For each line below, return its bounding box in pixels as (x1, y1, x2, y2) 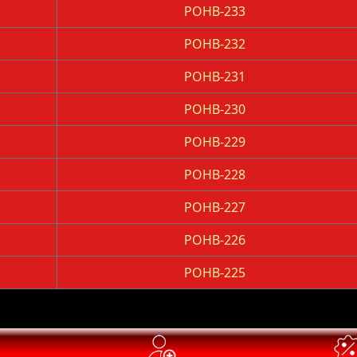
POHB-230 (184, 100, 245, 118)
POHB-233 (184, 2, 245, 20)
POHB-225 (184, 264, 245, 281)
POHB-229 (184, 133, 245, 151)
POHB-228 (184, 166, 245, 183)
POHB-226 (184, 231, 245, 249)
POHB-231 (184, 68, 245, 85)
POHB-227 (184, 198, 245, 216)
